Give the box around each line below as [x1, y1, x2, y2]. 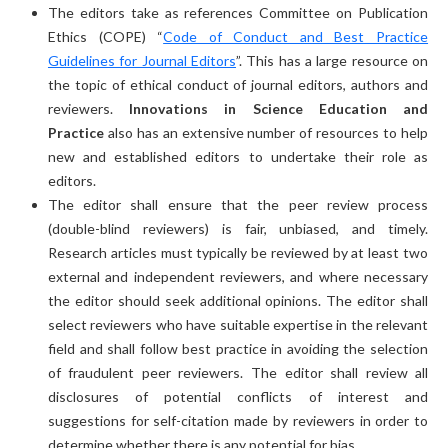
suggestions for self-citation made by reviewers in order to [47, 411, 429, 429]
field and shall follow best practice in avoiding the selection [47, 339, 429, 357]
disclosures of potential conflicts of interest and [47, 387, 429, 405]
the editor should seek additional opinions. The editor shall [47, 291, 429, 309]
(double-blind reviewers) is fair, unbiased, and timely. [47, 219, 429, 237]
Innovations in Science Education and [129, 99, 429, 117]
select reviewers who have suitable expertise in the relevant [47, 315, 429, 333]
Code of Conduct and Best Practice [163, 27, 429, 45]
